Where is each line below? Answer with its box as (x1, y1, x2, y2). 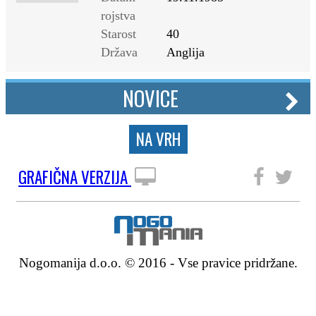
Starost (101, 27, 136, 41)
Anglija (166, 45, 205, 59)
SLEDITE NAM (164, 165, 246, 189)
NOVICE (123, 83, 178, 113)
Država (101, 45, 138, 59)
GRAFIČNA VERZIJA (18, 165, 131, 189)
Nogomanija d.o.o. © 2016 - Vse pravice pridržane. (18, 255, 298, 270)
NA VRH (135, 127, 181, 151)
